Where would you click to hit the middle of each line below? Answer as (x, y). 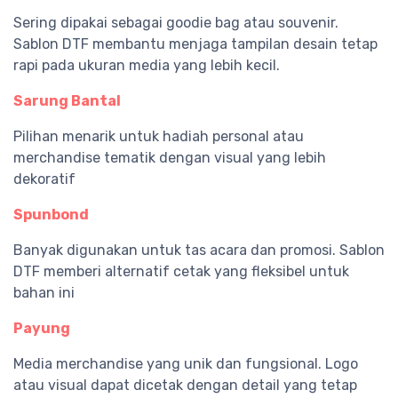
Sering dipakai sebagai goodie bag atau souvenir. (176, 23)
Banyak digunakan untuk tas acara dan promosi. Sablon (199, 251)
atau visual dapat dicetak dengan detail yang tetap (185, 386)
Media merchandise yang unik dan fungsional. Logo (186, 364)
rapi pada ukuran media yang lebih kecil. (147, 66)
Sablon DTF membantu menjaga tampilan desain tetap (195, 44)
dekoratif (44, 179)
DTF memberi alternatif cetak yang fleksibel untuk (181, 272)
